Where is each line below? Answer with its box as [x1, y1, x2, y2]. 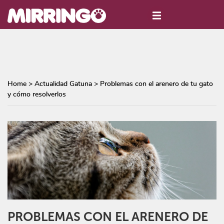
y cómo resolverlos [7, 91, 66, 98]
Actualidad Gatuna [34, 80, 92, 88]
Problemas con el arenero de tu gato [100, 80, 213, 88]
